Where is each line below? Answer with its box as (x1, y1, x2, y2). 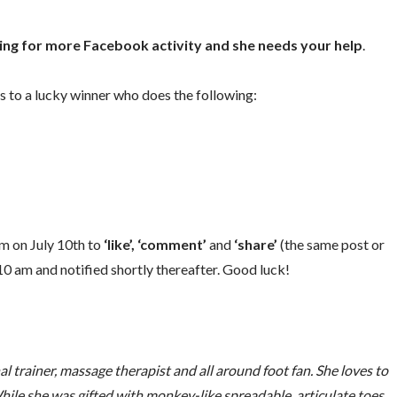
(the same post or (276, 236, 385, 253)
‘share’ (233, 236, 277, 253)
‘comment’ (136, 236, 206, 253)
